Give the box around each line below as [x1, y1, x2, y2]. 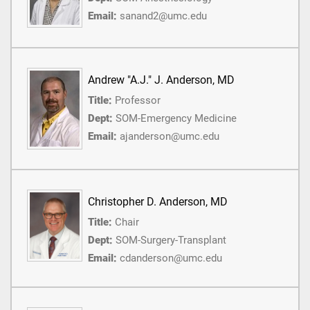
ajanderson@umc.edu [120, 130, 219, 143]
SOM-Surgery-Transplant [116, 233, 226, 246]
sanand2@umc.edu [120, 10, 207, 23]
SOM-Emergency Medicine [116, 112, 237, 125]
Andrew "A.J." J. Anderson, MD [88, 73, 235, 87]
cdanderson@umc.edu [120, 251, 222, 264]
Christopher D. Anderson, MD [88, 194, 228, 208]
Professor [115, 94, 161, 107]
